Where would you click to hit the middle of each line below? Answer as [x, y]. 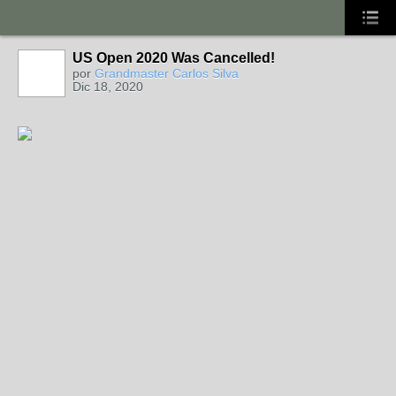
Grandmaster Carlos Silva [167, 73]
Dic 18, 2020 [108, 87]
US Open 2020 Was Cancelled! [174, 58]
